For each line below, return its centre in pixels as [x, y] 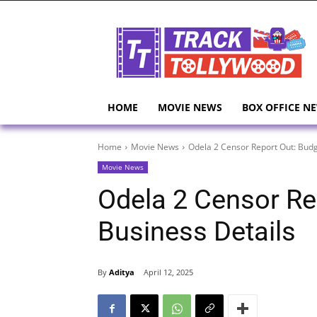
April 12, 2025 [168, 272]
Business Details [197, 232]
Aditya [122, 272]
